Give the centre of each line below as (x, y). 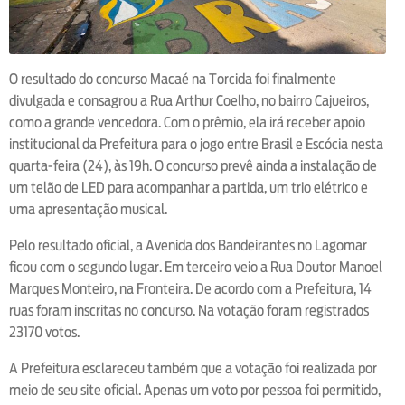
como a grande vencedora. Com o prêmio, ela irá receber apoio (187, 122)
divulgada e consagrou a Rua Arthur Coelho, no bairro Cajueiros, (189, 100)
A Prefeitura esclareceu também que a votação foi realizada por (193, 368)
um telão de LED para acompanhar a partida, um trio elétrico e (188, 187)
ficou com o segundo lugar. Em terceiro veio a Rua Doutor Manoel (196, 267)
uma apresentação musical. (88, 209)
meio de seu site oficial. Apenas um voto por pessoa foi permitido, (195, 390)
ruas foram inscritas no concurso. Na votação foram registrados (189, 310)
